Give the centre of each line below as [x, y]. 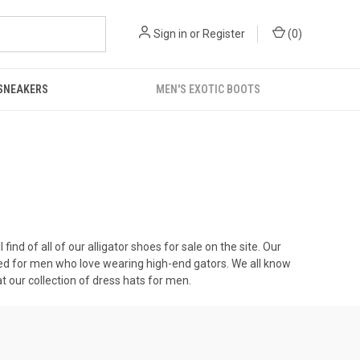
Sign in [170, 34]
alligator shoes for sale [145, 247]
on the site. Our [242, 247]
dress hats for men [141, 280]
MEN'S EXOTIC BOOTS [209, 89]
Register [224, 34]
